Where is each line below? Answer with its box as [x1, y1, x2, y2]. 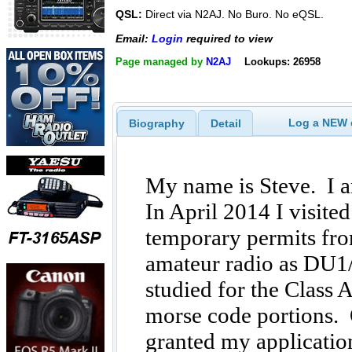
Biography [128, 116, 185, 130]
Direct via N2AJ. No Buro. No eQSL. [142, 8, 324, 21]
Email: [115, 31, 152, 45]
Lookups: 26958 [244, 56, 321, 68]
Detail [210, 116, 241, 130]
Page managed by [115, 56, 206, 68]
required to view [183, 31, 273, 45]
